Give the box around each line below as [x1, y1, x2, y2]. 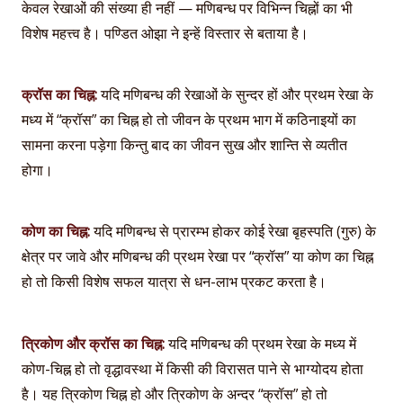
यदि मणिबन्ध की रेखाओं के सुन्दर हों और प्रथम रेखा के [97, 85, 373, 105]
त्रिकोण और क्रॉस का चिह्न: [22, 333, 165, 354]
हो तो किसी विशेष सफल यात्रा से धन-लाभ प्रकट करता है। [22, 272, 327, 292]
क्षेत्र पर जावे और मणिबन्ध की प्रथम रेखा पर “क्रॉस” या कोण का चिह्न [22, 246, 373, 267]
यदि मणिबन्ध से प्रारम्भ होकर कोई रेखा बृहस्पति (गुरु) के [90, 221, 376, 242]
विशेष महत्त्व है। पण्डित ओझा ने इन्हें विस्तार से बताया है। [22, 22, 309, 43]
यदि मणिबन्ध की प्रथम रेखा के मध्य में [165, 333, 356, 354]
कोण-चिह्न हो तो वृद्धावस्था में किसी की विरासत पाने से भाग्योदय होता [22, 358, 363, 379]
